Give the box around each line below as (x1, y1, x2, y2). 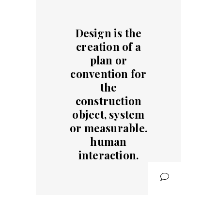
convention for (70, 66, 147, 81)
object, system (72, 107, 145, 122)
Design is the (75, 26, 142, 41)
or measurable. (69, 121, 148, 136)
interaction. (78, 148, 139, 163)
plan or (90, 53, 127, 68)
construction (75, 93, 142, 108)
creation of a (76, 39, 141, 54)
